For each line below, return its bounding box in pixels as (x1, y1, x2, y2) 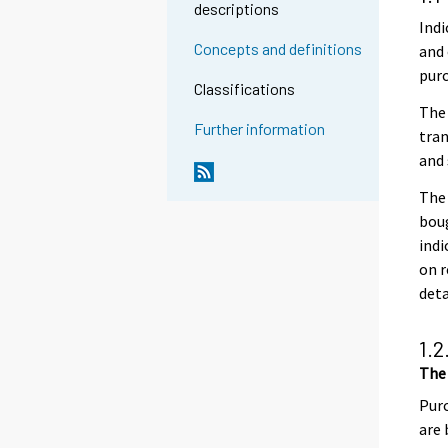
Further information (194, 119, 326, 139)
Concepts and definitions (194, 39, 363, 59)
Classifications (194, 79, 296, 99)
